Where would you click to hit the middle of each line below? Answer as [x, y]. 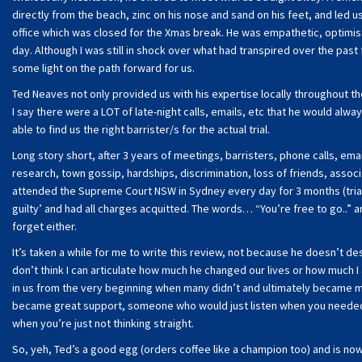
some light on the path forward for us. [103, 68]
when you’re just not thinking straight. [103, 323]
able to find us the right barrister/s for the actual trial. [141, 129]
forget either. [44, 226]
